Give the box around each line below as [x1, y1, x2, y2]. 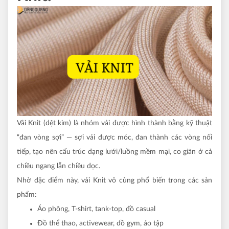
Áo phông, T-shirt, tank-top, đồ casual [37, 205, 155, 213]
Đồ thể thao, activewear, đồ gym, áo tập [37, 219, 164, 227]
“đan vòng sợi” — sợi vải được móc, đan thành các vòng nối [17, 133, 212, 141]
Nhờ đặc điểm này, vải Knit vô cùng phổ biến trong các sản [17, 176, 212, 184]
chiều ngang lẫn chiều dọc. [17, 162, 100, 170]
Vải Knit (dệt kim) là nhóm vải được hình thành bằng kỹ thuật [17, 119, 212, 127]
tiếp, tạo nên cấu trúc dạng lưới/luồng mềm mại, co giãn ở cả [17, 148, 212, 155]
